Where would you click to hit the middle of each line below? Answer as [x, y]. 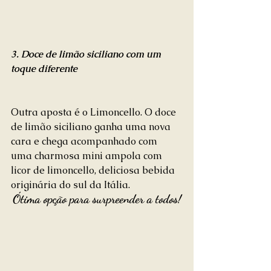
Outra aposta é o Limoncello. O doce [95, 113]
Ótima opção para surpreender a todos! [97, 199]
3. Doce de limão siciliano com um [87, 54]
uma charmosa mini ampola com [88, 156]
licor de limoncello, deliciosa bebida [94, 171]
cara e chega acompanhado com [85, 142]
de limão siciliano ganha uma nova [92, 127]
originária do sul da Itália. [70, 185]
